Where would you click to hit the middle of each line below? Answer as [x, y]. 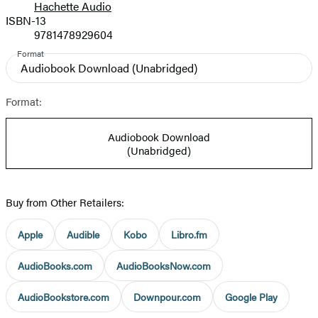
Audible [83, 234]
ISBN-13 [26, 20]
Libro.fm [189, 234]
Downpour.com [167, 296]
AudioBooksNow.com [164, 265]
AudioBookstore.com [64, 296]
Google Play [251, 296]
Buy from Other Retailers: [65, 202]
